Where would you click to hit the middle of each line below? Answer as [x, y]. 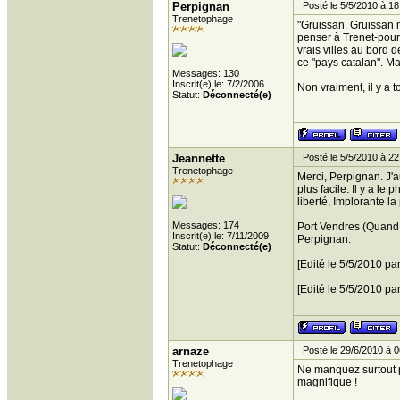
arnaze [191, 351]
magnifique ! [327, 382]
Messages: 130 [206, 73]
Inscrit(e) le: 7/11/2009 [221, 236]
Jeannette [199, 158]
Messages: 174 [206, 225]
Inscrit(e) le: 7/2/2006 [218, 84]
